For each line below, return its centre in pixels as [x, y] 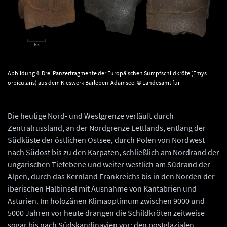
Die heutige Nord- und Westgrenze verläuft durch [91, 116]
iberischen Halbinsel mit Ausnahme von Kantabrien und [102, 189]
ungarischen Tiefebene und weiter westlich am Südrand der [109, 164]
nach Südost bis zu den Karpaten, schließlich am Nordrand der [113, 152]
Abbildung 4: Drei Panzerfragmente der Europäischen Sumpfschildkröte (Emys [107, 73]
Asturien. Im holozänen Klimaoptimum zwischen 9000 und [106, 201]
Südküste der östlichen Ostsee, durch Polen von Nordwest [106, 140]
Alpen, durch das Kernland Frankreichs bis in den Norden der [111, 177]
